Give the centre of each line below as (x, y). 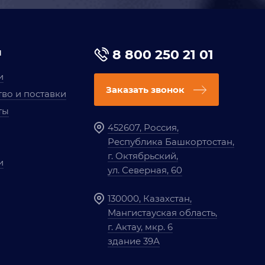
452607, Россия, (143, 127)
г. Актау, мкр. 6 (140, 227)
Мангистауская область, (162, 213)
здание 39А (133, 241)
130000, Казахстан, (149, 198)
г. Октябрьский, (143, 156)
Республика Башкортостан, (171, 142)
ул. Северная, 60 (145, 170)
